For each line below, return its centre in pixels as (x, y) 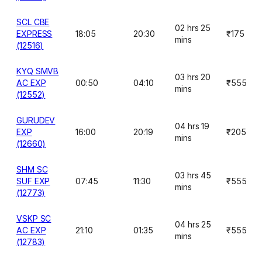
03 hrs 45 (193, 175)
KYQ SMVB (38, 71)
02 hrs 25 (193, 28)
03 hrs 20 (193, 77)
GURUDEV (36, 120)
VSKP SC (34, 218)
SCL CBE (33, 22)
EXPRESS (35, 34)
